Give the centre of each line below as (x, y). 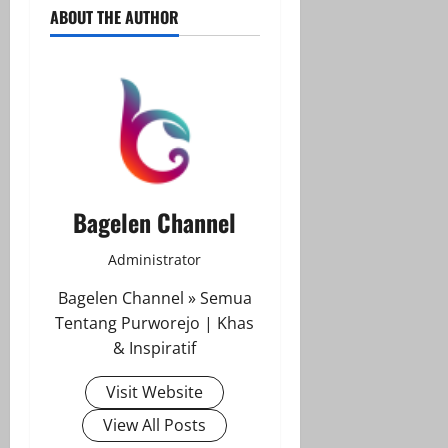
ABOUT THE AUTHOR (114, 16)
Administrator (155, 259)
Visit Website (155, 391)
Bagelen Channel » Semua (154, 297)
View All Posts (155, 424)
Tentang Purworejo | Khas (155, 322)
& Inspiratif (155, 347)
